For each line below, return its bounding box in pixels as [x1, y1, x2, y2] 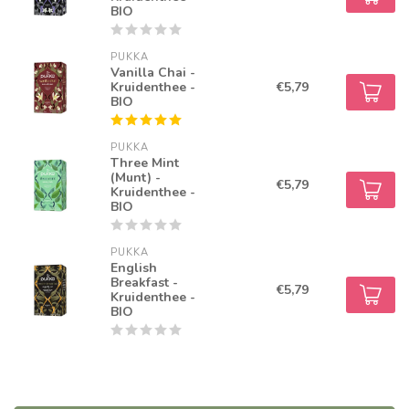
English [110, 259, 158, 278]
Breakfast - [110, 274, 179, 292]
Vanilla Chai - [110, 64, 196, 82]
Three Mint [110, 154, 180, 173]
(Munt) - [110, 169, 162, 187]
